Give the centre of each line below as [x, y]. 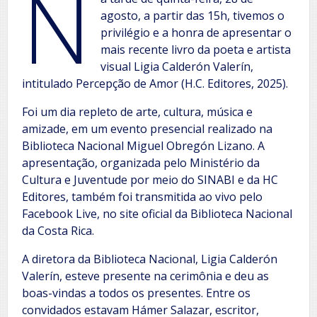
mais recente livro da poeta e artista [196, 49]
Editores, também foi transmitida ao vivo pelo [142, 196]
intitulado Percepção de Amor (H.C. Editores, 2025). [155, 83]
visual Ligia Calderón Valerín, [177, 66]
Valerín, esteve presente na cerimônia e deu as [145, 276]
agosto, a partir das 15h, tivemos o [193, 15]
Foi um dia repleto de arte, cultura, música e [137, 111]
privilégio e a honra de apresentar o [196, 32]
